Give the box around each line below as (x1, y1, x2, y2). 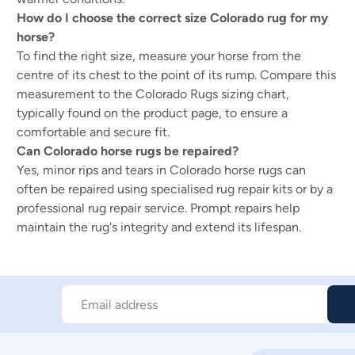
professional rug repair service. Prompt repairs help (17, 200, 300, 216)
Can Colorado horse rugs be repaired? (17, 143, 239, 158)
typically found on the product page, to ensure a (17, 105, 288, 120)
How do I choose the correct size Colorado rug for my (17, 10, 328, 25)
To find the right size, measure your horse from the (17, 48, 301, 63)
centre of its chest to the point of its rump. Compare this (17, 67, 336, 82)
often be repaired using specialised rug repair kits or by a (17, 181, 333, 197)
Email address (81, 297, 158, 312)
